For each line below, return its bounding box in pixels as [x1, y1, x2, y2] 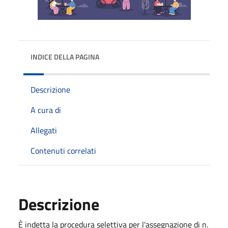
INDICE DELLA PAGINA [31, 51, 99, 62]
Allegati [31, 124, 57, 136]
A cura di [31, 103, 61, 116]
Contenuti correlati [31, 144, 96, 157]
